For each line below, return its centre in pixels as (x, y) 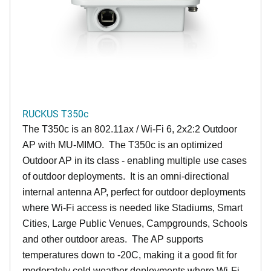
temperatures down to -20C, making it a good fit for (130, 255)
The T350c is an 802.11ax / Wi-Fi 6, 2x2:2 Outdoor (130, 129)
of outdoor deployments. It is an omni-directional (126, 176)
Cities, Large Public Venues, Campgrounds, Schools (135, 224)
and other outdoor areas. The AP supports (113, 239)
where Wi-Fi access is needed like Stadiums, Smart (132, 208)
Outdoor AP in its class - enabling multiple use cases (135, 161)
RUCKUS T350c (55, 113)
